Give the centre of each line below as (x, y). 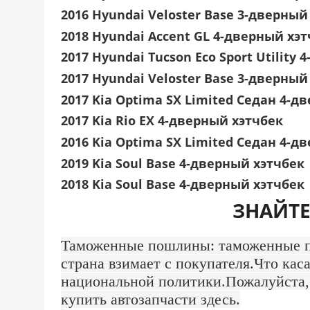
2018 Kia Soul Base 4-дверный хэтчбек (183, 184)
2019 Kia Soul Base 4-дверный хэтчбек (183, 163)
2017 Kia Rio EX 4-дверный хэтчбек (172, 121)
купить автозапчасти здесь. (151, 299)
